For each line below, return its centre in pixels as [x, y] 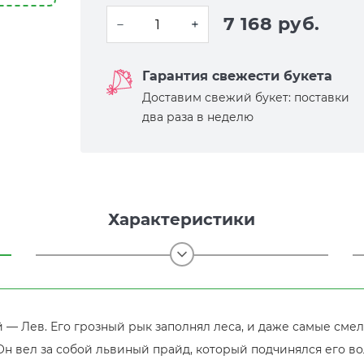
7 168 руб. [272, 24]
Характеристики [182, 219]
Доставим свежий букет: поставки [246, 97]
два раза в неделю [198, 117]
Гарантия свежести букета [237, 76]
